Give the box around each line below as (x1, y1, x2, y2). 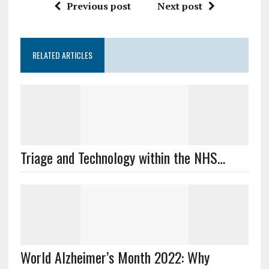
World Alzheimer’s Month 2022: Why (20, 246, 210, 268)
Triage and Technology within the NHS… (20, 147, 225, 168)
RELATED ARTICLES (32, 49, 92, 61)
